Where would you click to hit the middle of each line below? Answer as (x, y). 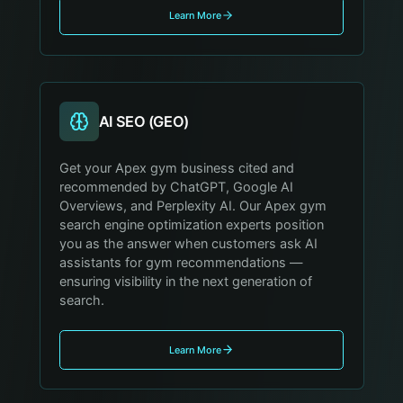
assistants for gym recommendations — (182, 262)
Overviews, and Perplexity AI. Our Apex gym (193, 206)
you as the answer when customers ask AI (189, 243)
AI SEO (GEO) (143, 121)
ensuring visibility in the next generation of (186, 281)
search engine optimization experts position (192, 224)
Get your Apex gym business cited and (177, 168)
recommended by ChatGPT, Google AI (177, 187)
